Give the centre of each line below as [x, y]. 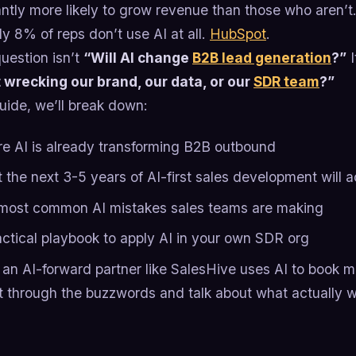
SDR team [286, 82]
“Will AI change [138, 58]
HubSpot [238, 34]
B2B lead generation [262, 58]
